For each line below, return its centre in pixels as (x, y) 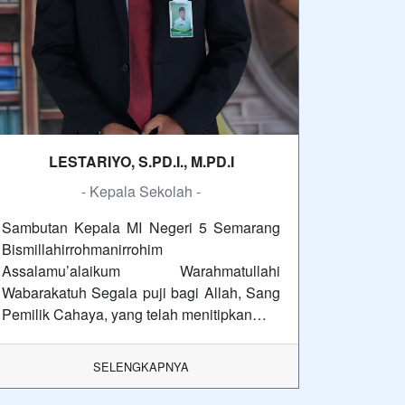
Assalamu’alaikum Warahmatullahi (141, 270)
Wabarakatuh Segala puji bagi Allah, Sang (141, 292)
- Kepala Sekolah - (141, 191)
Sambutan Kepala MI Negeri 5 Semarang (141, 227)
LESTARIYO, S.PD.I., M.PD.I (141, 161)
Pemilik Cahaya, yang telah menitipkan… (134, 314)
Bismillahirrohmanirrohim (82, 249)
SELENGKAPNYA (141, 366)
